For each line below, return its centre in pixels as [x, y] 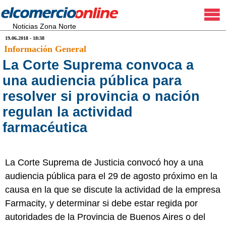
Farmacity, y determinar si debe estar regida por [101, 203]
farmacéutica [45, 128]
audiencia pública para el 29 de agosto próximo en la [111, 176]
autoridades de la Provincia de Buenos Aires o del [105, 217]
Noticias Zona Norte [44, 26]
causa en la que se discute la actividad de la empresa [113, 190]
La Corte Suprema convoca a [98, 65]
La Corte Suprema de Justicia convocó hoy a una [104, 162]
